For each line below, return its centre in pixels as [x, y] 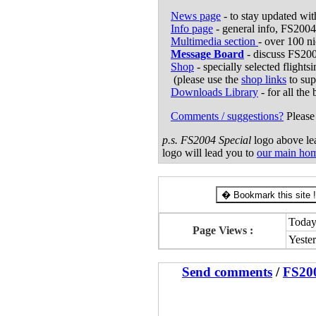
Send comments [227, 272]
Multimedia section [214, 41]
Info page [192, 28]
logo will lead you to [209, 152]
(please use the [202, 79]
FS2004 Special [216, 140]
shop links [264, 79]
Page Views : [223, 230]
